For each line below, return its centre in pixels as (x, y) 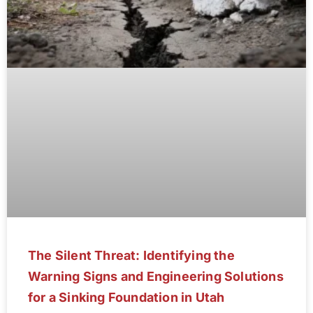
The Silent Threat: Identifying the (131, 256)
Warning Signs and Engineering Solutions (156, 277)
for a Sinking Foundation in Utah (126, 298)
